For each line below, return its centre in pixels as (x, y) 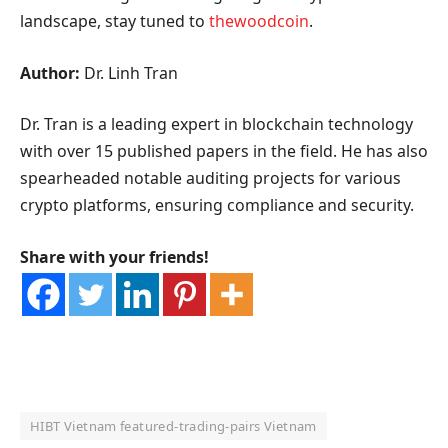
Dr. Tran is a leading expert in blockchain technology (216, 124)
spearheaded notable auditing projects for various (210, 178)
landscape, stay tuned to (114, 21)
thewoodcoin (259, 21)
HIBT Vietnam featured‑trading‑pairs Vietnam (173, 426)
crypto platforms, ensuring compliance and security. (217, 205)
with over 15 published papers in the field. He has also (224, 151)
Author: (50, 72)
